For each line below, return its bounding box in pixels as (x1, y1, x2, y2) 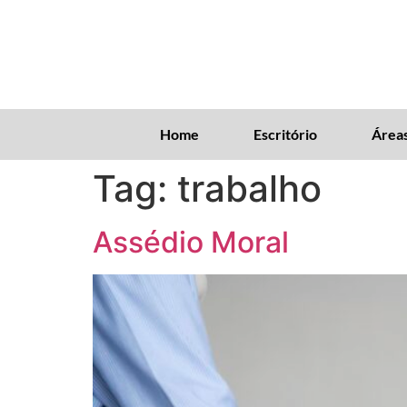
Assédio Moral (93, 224, 289, 260)
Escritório (253, 125, 317, 143)
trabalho (177, 166, 322, 211)
